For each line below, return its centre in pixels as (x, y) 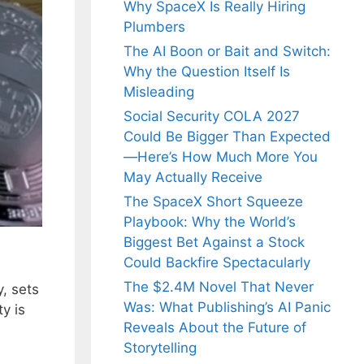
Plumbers (154, 27)
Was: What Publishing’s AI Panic (227, 308)
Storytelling (160, 348)
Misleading (159, 92)
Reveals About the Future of (215, 328)
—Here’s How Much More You (221, 157)
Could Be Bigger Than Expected (227, 137)
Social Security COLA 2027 (212, 117)
